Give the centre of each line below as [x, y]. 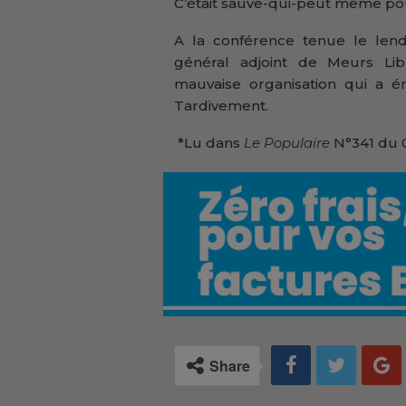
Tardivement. [221, 106]
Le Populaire [287, 143]
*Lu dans [209, 143]
